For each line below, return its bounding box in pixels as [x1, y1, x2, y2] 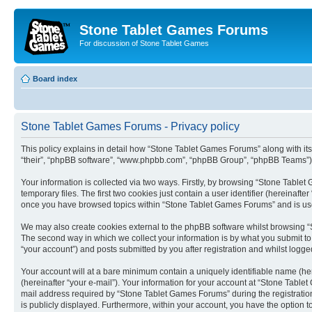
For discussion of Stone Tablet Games [79, 39, 209, 47]
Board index [33, 74, 77, 83]
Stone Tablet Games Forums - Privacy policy [21, 120, 240, 132]
